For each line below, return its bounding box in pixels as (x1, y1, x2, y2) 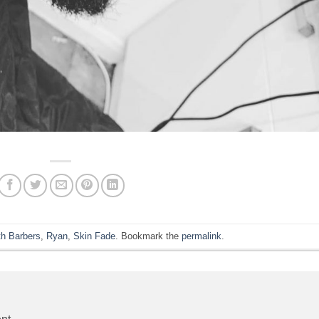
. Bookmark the (115, 230, 182, 241)
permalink (182, 230, 222, 241)
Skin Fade (73, 230, 116, 241)
